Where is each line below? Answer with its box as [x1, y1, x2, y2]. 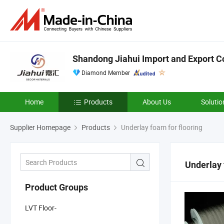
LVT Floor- [25, 202, 56, 212]
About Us [142, 97, 171, 106]
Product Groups [25, 181, 88, 192]
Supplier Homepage [10, 122, 70, 132]
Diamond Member [81, 68, 130, 76]
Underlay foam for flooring [119, 122, 202, 132]
